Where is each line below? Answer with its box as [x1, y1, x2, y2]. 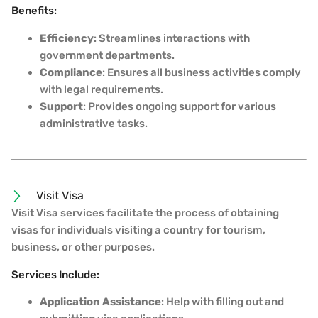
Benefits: [11, 4, 57, 18]
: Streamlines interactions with [94, 31, 250, 45]
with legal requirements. [40, 82, 163, 96]
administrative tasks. [40, 116, 148, 130]
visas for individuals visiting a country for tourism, [11, 224, 265, 237]
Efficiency [40, 31, 94, 45]
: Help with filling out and [161, 295, 284, 309]
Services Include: [11, 268, 99, 281]
